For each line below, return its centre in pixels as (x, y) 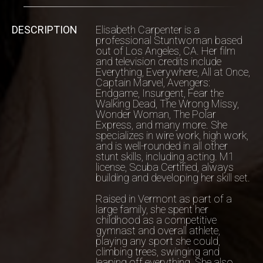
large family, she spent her (152, 209)
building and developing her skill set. (173, 178)
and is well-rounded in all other (161, 146)
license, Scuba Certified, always (164, 167)
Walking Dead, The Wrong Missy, (167, 104)
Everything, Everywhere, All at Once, (173, 72)
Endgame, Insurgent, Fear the (159, 93)
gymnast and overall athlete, (158, 230)
